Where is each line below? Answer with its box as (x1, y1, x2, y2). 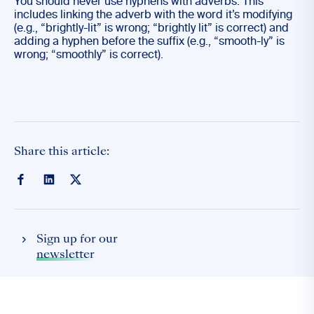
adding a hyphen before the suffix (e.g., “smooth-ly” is (14, 36, 285, 48)
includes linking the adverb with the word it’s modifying (14, 10, 292, 21)
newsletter (36, 250, 95, 261)
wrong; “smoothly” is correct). (14, 50, 163, 61)
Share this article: (14, 146, 109, 158)
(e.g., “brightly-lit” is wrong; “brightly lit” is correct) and (14, 23, 289, 34)
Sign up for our (36, 234, 118, 245)
